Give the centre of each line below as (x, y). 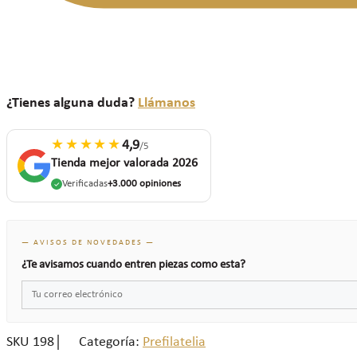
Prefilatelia (174, 343)
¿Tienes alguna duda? (72, 103)
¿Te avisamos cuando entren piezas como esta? (133, 265)
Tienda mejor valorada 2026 (124, 163)
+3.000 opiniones (144, 183)
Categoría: (109, 343)
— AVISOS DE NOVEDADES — (88, 242)
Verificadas (85, 183)
